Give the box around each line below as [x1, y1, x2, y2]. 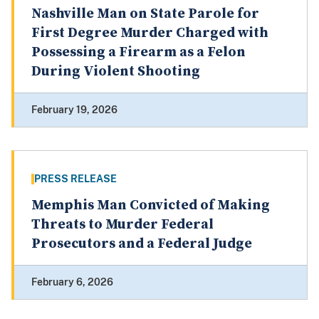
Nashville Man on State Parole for [31, 5, 259, 23]
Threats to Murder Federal [31, 216, 214, 234]
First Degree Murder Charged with [31, 24, 268, 43]
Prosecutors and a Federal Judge [31, 235, 252, 253]
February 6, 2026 [31, 276, 113, 288]
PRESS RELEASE [34, 173, 117, 185]
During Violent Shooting [31, 63, 200, 81]
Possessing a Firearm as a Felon [31, 43, 246, 62]
